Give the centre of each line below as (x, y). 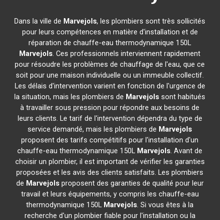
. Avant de (187, 151)
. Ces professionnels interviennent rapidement (127, 54)
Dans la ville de (39, 21)
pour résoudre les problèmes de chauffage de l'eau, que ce (110, 64)
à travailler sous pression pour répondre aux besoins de (110, 108)
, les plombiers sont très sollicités (151, 21)
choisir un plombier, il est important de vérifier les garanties (110, 162)
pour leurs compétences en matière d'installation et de (110, 32)
